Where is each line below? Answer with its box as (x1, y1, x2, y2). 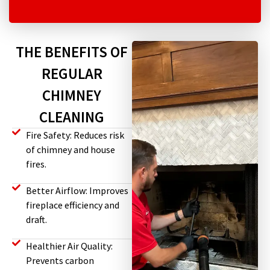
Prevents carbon (25, 254, 94, 267)
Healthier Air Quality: (25, 240, 113, 253)
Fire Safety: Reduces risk (25, 129, 124, 142)
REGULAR (41, 64, 102, 84)
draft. (25, 213, 47, 226)
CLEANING (39, 107, 105, 127)
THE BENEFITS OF (16, 42, 128, 62)
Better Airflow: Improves (25, 184, 128, 197)
